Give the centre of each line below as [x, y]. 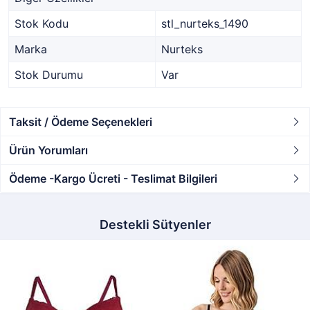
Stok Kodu [42, 24]
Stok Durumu [49, 75]
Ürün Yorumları [48, 150]
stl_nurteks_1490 [205, 24]
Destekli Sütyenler [155, 225]
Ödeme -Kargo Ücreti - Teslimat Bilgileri [113, 179]
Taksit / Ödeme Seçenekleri [81, 122]
